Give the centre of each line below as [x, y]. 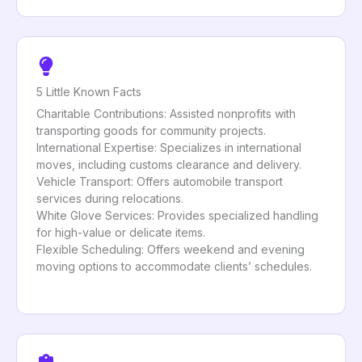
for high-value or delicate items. [121, 232]
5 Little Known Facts [89, 91]
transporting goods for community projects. [151, 130]
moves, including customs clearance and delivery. [169, 164]
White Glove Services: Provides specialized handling [177, 215]
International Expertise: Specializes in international [169, 147]
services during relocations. [110, 198]
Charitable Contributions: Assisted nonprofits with [166, 113]
